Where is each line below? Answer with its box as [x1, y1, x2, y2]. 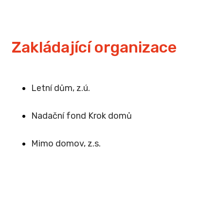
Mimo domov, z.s [31, 138, 99, 149]
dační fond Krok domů [42, 110, 132, 121]
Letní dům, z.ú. [31, 82, 90, 93]
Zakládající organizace [12, 38, 177, 57]
